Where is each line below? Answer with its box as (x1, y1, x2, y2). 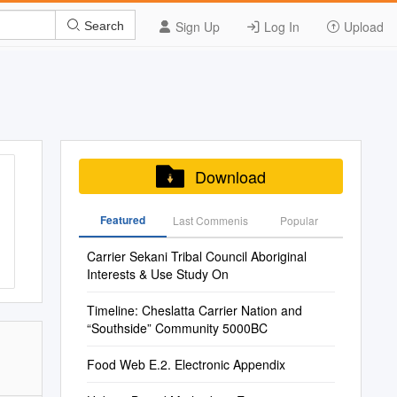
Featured (99, 212, 145, 228)
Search (81, 18, 124, 33)
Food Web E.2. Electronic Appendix (86, 355, 285, 373)
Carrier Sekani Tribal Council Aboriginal (86, 247, 307, 265)
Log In (261, 18, 300, 35)
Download (194, 165, 266, 188)
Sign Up (172, 18, 220, 35)
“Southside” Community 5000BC (86, 319, 268, 337)
